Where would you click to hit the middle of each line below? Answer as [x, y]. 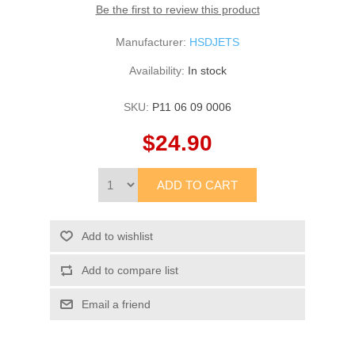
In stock [207, 71]
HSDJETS [214, 42]
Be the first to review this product [177, 10]
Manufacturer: [151, 42]
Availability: [157, 71]
